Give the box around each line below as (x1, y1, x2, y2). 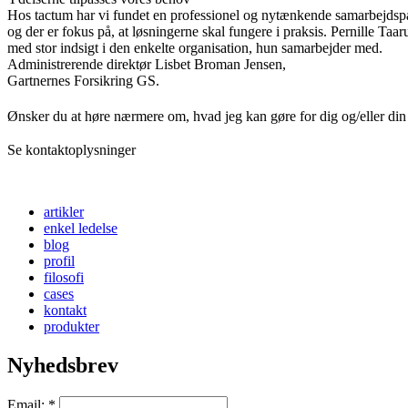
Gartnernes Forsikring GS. (7, 72, 159, 88)
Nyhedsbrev (7, 352, 118, 377)
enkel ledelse (44, 219, 117, 236)
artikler (44, 203, 84, 219)
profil (44, 252, 75, 269)
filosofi (44, 269, 84, 285)
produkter (44, 318, 99, 334)
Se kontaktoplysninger (7, 141, 136, 158)
